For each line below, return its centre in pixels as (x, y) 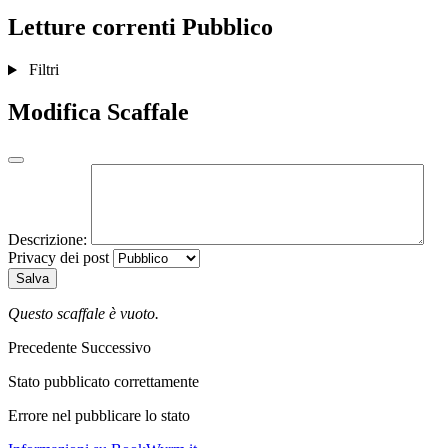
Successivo (116, 348)
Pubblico (227, 27)
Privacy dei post (58, 258)
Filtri (43, 70)
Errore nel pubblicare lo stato (99, 416)
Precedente (44, 348)
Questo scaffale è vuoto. (83, 314)
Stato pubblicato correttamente (103, 382)
